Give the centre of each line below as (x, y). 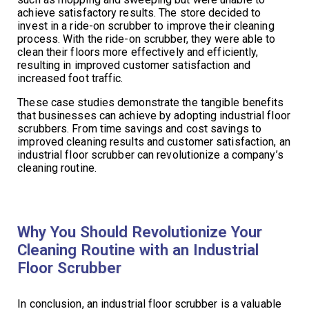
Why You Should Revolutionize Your (140, 232)
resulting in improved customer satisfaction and (134, 66)
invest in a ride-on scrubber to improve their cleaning (146, 26)
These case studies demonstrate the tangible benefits (151, 103)
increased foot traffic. (70, 79)
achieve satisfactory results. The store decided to (139, 13)
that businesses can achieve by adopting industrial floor (154, 116)
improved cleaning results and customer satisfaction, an (154, 142)
